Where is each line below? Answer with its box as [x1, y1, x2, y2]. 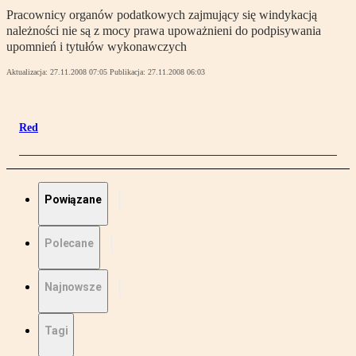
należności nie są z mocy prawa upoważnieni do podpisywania [6, 24, 321, 38]
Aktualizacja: [6, 68, 50, 77]
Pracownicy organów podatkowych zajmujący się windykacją [6, 8, 317, 22]
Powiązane [44, 193, 102, 207]
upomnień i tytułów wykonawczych [6, 40, 187, 54]
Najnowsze [44, 281, 102, 294]
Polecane [44, 237, 94, 250]
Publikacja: [110, 68, 148, 77]
